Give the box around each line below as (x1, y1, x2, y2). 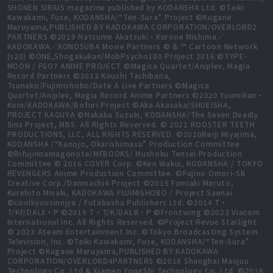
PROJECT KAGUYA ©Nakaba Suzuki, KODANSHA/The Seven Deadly (7, 109, 258, 120)
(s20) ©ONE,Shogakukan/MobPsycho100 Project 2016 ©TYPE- (7, 51, 248, 62)
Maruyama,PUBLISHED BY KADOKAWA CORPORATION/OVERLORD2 (7, 21, 258, 32)
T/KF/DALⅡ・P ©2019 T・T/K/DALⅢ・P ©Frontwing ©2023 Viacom (7, 207, 260, 218)
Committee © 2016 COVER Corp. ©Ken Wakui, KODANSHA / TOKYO (7, 158, 263, 169)
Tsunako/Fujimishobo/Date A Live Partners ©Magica (7, 80, 210, 91)
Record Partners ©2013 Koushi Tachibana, (7, 70, 171, 81)
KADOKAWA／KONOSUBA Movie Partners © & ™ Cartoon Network (7, 41, 258, 52)
